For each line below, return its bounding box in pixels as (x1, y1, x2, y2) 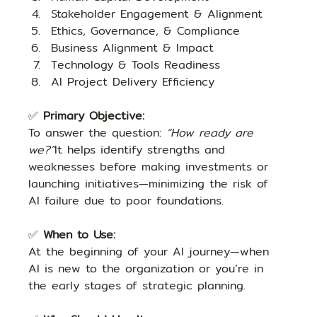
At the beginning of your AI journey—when (28, 243, 275, 261)
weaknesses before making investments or (28, 158, 274, 176)
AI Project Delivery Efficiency (51, 73, 215, 91)
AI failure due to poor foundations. (28, 192, 224, 210)
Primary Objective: (43, 107, 150, 125)
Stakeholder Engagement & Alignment (51, 5, 263, 23)
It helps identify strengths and (54, 141, 231, 159)
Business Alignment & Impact (51, 39, 214, 57)
